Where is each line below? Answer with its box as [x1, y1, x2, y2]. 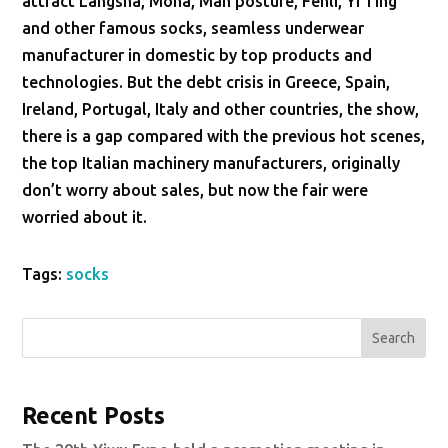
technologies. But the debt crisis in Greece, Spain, [22, 73, 391, 91]
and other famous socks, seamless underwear [22, 19, 365, 37]
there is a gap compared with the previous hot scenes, [22, 127, 426, 145]
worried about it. [22, 208, 148, 226]
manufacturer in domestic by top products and [22, 46, 373, 64]
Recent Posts [22, 403, 166, 429]
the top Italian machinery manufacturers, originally [22, 154, 401, 172]
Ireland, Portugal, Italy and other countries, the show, [22, 100, 420, 118]
